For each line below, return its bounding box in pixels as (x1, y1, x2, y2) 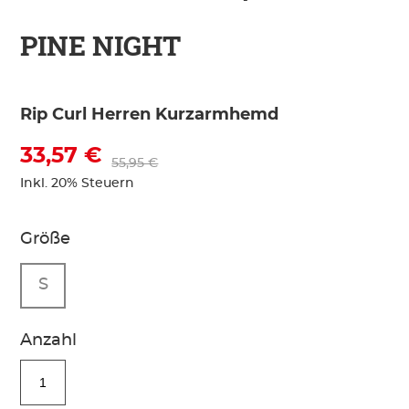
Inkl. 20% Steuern (20, 176, 135, 190)
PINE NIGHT (20, 26, 182, 63)
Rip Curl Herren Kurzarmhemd (20, 106, 279, 123)
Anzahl (20, 331, 78, 349)
